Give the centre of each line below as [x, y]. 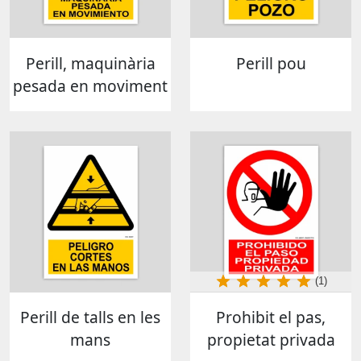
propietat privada [271, 339]
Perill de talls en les [90, 317]
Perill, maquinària [90, 63]
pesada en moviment [90, 85]
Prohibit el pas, [271, 317]
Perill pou [271, 63]
